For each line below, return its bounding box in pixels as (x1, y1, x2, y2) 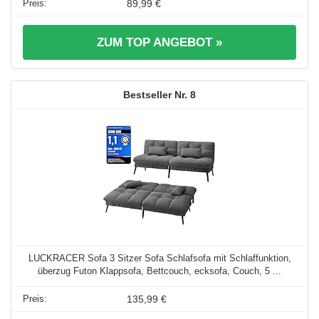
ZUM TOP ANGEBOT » (97, 36, 222, 50)
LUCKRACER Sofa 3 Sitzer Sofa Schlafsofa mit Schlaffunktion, (28, 253, 291, 264)
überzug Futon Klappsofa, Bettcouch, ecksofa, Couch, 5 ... (38, 266, 281, 277)
